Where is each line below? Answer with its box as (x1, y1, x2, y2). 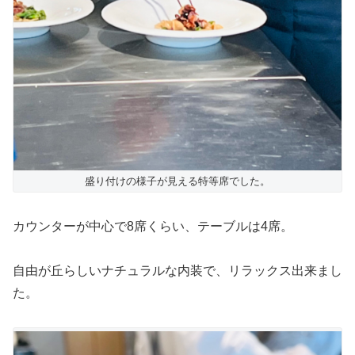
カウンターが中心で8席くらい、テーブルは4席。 (13, 219, 293, 233)
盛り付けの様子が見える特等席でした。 (85, 174, 270, 187)
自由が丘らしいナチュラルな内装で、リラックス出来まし (13, 264, 342, 278)
